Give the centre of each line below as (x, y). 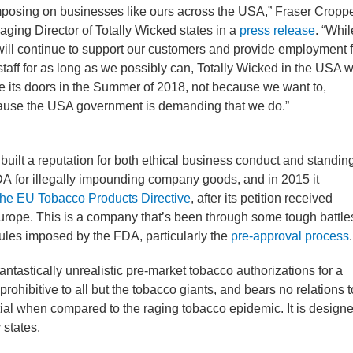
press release (277, 30)
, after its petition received (262, 198)
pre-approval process (290, 236)
